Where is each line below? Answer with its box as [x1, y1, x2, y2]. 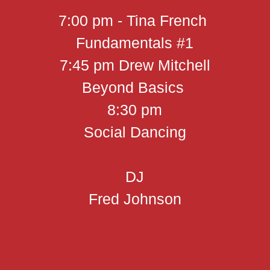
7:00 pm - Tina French [58, 12, 212, 29]
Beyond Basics [81, 79, 188, 96]
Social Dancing [83, 124, 186, 140]
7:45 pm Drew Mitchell [59, 57, 210, 74]
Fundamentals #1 [76, 34, 194, 51]
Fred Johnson [88, 190, 181, 207]
